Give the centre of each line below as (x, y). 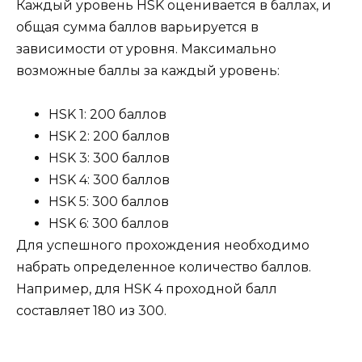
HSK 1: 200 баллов (107, 115)
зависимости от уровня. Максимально (146, 49)
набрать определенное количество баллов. (164, 267)
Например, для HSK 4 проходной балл (147, 289)
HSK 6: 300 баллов (109, 224)
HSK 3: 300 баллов (109, 158)
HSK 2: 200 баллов (109, 137)
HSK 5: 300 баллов (109, 202)
